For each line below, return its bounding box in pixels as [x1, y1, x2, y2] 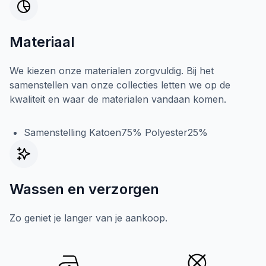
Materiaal [9, 33, 75, 50]
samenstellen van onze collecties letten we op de [9, 78, 230, 91]
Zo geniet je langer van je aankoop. [9, 211, 167, 224]
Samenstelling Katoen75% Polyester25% [24, 126, 208, 138]
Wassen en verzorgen [9, 180, 159, 198]
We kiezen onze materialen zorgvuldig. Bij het [9, 64, 214, 77]
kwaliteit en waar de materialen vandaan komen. [9, 93, 226, 105]
